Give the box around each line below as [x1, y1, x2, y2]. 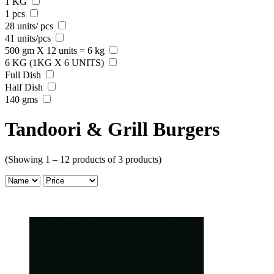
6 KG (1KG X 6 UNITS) [5, 57, 106, 68]
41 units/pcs [5, 33, 53, 43]
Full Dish [5, 70, 43, 80]
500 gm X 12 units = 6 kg [5, 45, 107, 56]
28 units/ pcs [5, 21, 56, 31]
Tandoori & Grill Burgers [5, 118, 220, 141]
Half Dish [5, 82, 45, 92]
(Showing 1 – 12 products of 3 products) [5, 154, 161, 165]
